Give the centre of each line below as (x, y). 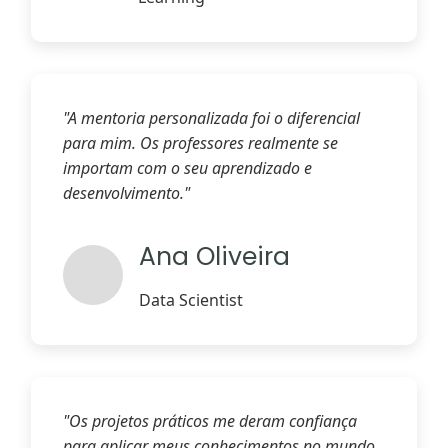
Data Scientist (191, 299)
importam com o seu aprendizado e (188, 168)
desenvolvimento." (127, 193)
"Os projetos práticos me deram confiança (210, 420)
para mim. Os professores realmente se (201, 143)
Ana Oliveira (215, 257)
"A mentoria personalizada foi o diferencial (212, 118)
